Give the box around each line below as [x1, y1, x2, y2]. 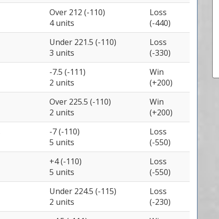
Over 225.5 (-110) [49, 96, 111, 107]
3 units [49, 47, 74, 58]
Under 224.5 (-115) [49, 186, 116, 197]
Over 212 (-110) [49, 7, 105, 18]
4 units [49, 18, 74, 28]
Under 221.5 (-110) [49, 37, 116, 47]
